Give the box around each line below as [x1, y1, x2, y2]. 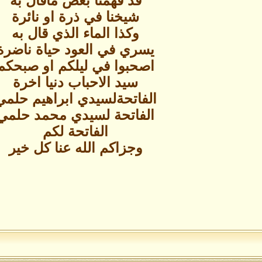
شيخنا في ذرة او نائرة [12, 9, 140, 25]
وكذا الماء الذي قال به [12, 25, 140, 42]
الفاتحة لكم [43, 123, 109, 140]
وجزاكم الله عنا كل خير [8, 140, 143, 156]
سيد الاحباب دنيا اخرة [13, 74, 139, 91]
